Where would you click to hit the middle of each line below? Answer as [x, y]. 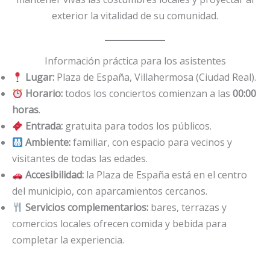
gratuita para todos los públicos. [137, 126]
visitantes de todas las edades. [80, 158]
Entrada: [44, 126]
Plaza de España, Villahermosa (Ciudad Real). [155, 77]
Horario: [44, 93]
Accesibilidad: [55, 174]
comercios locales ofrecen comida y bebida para [119, 223]
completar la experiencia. [68, 240]
